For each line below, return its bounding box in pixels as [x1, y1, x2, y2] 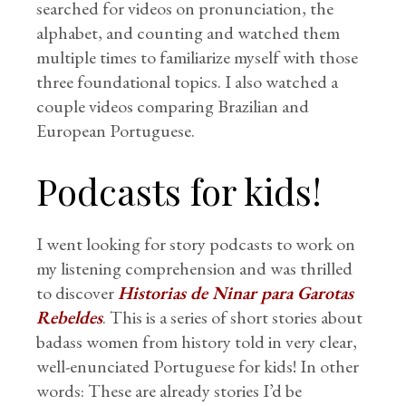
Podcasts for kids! [36, 166, 323, 215]
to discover [36, 280, 119, 304]
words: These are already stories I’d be [36, 378, 303, 402]
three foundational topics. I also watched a [36, 69, 339, 93]
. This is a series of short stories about [102, 304, 363, 329]
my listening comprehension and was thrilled [36, 256, 353, 280]
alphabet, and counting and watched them [36, 20, 341, 44]
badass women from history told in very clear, [36, 329, 358, 353]
